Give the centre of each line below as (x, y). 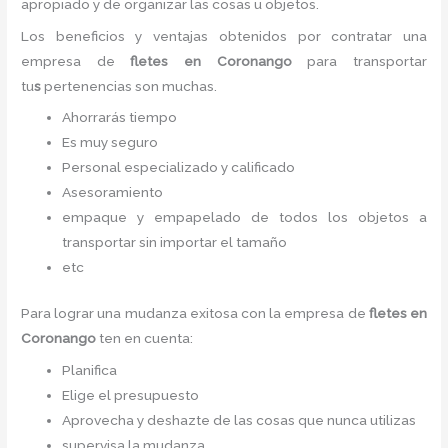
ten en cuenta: (146, 337)
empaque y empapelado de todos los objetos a (244, 217)
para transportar (367, 60)
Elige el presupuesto (131, 394)
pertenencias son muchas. (131, 85)
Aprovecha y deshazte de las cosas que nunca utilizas (239, 419)
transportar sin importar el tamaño (175, 242)
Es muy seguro (110, 142)
